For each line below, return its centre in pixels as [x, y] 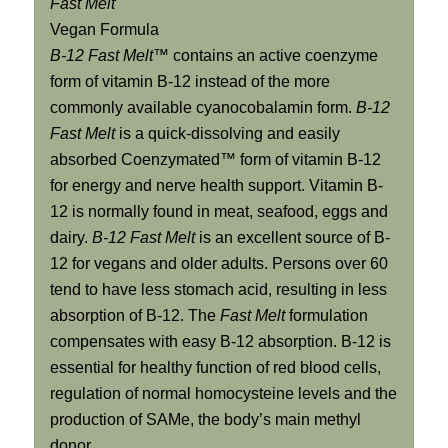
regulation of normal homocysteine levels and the [223, 393]
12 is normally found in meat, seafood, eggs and [218, 211]
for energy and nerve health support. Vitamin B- [216, 185]
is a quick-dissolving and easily [229, 133]
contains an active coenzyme [273, 55]
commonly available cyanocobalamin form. [202, 107]
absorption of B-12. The [132, 315]
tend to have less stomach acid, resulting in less [218, 289]
